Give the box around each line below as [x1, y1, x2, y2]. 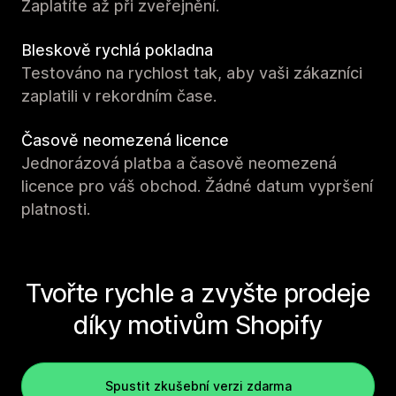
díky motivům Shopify [73, 309, 323, 341]
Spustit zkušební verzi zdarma [104, 378, 292, 394]
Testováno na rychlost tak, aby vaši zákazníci [21, 64, 362, 83]
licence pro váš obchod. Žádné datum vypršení [21, 177, 373, 196]
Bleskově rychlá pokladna [21, 41, 213, 60]
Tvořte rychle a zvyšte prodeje [26, 278, 370, 309]
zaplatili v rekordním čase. [21, 87, 217, 106]
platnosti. [21, 200, 90, 219]
